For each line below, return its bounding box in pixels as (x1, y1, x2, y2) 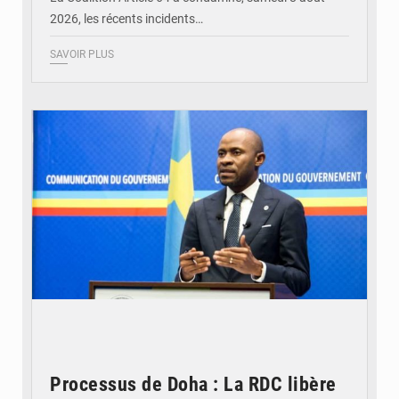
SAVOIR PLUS (50, 48, 114, 61)
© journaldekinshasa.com (250, 89, 351, 100)
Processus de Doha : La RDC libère (50, 373, 337, 396)
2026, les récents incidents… (50, 12, 203, 27)
